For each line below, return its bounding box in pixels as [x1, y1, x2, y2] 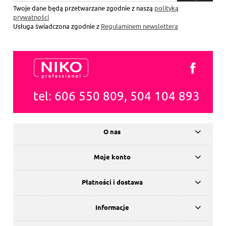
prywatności [13, 13, 49, 22]
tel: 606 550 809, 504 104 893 [33, 88, 200, 103]
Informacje [95, 202, 129, 211]
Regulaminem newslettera [101, 22, 178, 31]
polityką [154, 4, 179, 13]
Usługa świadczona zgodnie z [13, 22, 101, 31]
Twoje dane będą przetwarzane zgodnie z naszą [13, 4, 154, 13]
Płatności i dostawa [81, 177, 143, 186]
